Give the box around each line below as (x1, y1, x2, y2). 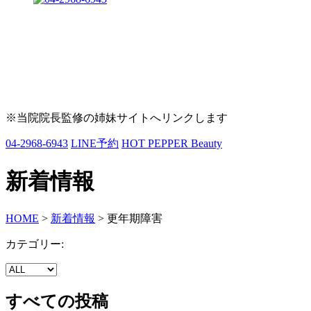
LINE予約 (71, 137, 119, 150)
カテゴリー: (6, 238, 64, 251)
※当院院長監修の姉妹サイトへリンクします (6, 112, 228, 124)
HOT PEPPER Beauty (121, 137, 222, 150)
